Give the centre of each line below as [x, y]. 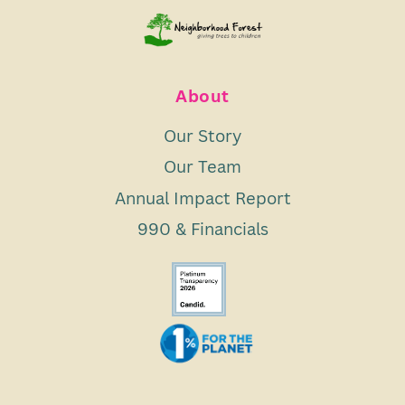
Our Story [202, 136]
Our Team [202, 166]
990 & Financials [202, 228]
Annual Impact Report [202, 197]
